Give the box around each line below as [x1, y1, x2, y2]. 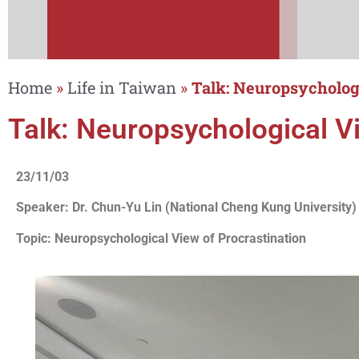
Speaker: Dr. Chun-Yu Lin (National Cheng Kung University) [16, 200, 357, 216]
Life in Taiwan [67, 76, 176, 98]
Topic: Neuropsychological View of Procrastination [16, 230, 306, 246]
